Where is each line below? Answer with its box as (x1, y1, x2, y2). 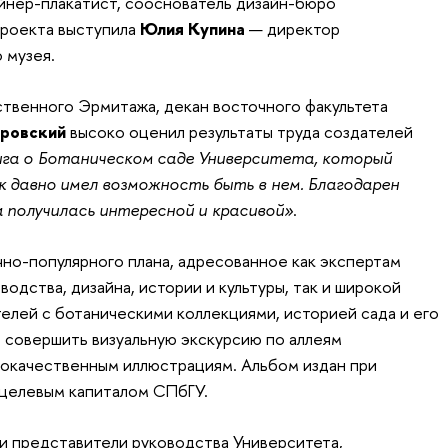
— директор (248, 16, 340, 40)
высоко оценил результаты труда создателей (69, 119, 413, 143)
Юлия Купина (139, 16, 249, 40)
